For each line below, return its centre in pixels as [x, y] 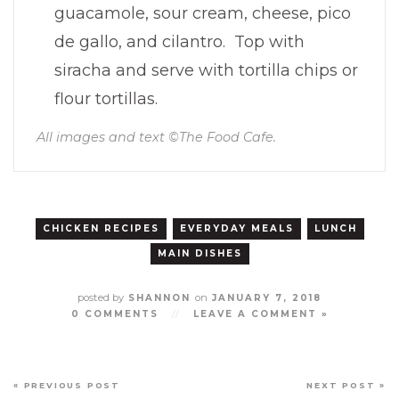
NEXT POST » [346, 385]
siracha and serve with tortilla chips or [206, 70]
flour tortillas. [106, 99]
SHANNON [159, 298]
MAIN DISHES [199, 253]
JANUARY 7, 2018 [265, 298]
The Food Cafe [226, 137]
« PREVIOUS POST [67, 385]
